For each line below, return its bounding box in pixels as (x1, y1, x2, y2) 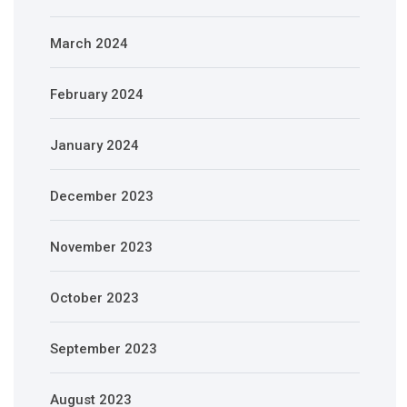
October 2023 (50, 290, 139, 307)
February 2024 (50, 86, 144, 104)
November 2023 (50, 239, 153, 256)
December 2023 (50, 188, 154, 205)
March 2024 (50, 35, 128, 53)
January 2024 (50, 137, 139, 154)
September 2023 (50, 341, 157, 358)
